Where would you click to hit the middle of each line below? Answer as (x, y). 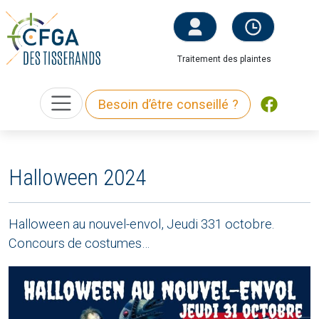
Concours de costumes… (79, 244)
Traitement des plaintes (224, 59)
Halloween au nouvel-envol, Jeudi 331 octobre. (141, 224)
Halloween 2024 (77, 178)
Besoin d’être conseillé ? (168, 104)
